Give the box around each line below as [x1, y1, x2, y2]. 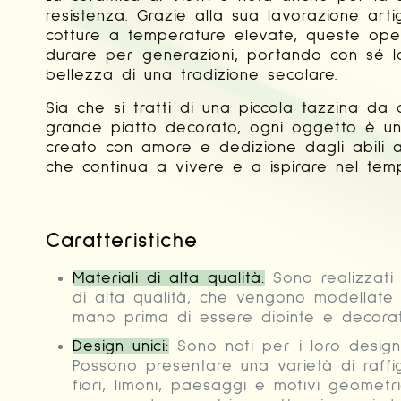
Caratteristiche [45, 230, 198, 252]
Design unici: [72, 338, 169, 355]
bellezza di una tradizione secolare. [45, 67, 338, 84]
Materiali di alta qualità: [72, 270, 265, 287]
